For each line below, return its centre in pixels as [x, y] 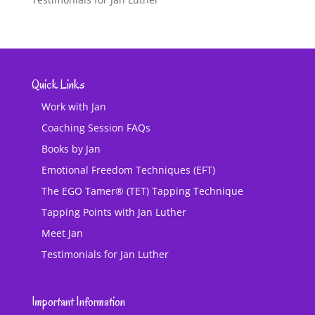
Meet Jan [62, 233]
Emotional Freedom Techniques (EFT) [128, 169]
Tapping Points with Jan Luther [114, 212]
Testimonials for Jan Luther [105, 254]
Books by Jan [71, 148]
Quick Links [58, 84]
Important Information [78, 302]
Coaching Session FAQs [96, 127]
